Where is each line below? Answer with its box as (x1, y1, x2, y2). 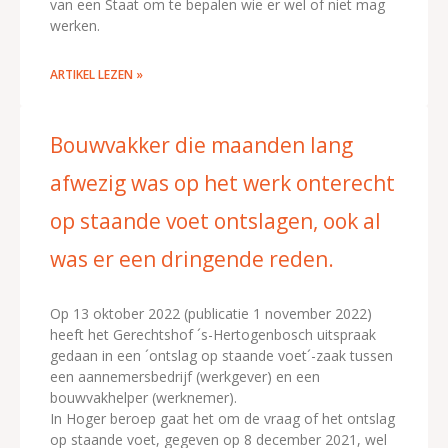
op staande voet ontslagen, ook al (50, 206, 381, 235)
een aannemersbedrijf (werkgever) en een (50, 366, 320, 386)
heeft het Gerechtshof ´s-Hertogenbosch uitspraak (50, 324, 376, 344)
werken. (50, 15, 100, 35)
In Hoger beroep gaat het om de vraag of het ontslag (50, 408, 395, 428)
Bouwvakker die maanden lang (50, 130, 353, 159)
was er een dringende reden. (50, 244, 334, 273)
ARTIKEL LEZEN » (50, 65, 143, 83)
